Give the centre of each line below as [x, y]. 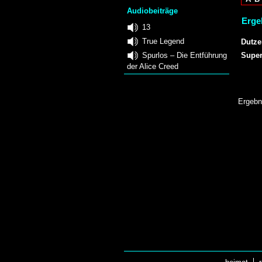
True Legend [163, 41]
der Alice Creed [153, 66]
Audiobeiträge [153, 11]
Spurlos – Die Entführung [185, 55]
